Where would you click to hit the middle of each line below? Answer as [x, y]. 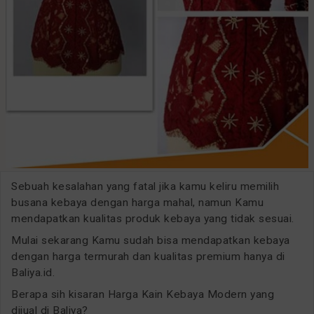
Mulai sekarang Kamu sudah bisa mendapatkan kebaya [151, 241]
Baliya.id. [33, 273]
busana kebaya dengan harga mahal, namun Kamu [137, 203]
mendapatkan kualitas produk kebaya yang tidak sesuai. [153, 219]
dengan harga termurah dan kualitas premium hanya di [148, 257]
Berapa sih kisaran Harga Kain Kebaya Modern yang [143, 295]
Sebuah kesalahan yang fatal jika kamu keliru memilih [145, 187]
